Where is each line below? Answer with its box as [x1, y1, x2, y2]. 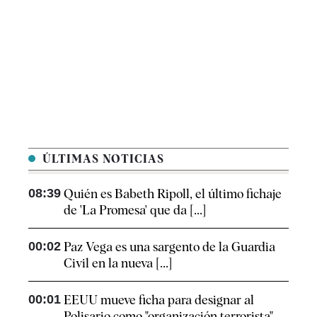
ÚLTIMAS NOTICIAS [39, 151, 164, 166]
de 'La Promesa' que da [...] [64, 202, 206, 217]
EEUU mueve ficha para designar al [64, 292, 254, 307]
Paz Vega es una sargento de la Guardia [64, 238, 275, 254]
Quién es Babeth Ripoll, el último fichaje [64, 185, 282, 201]
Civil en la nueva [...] [64, 255, 172, 270]
